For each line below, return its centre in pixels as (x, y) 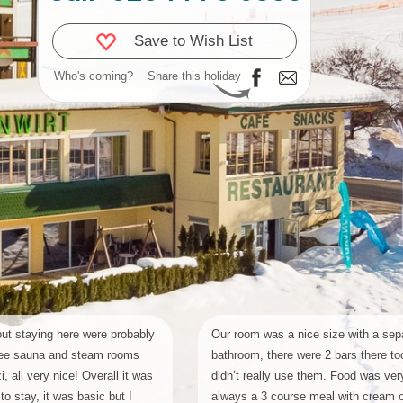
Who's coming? (94, 76)
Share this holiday (194, 76)
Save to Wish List (193, 40)
